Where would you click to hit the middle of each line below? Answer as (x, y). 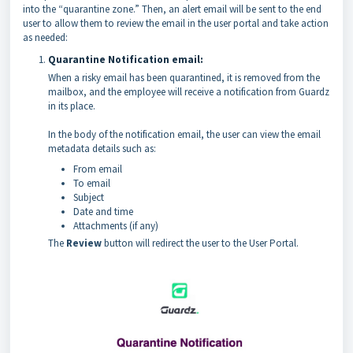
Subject (89, 197)
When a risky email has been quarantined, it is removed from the (184, 77)
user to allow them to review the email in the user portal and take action (176, 23)
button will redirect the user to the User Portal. (200, 243)
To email (92, 183)
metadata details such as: (102, 148)
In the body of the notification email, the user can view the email (184, 134)
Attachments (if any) (116, 225)
